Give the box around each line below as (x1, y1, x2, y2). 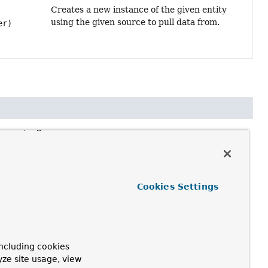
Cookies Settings (136, 182, 219, 191)
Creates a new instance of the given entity (50, 5, 227, 15)
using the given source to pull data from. (50, 17, 220, 28)
